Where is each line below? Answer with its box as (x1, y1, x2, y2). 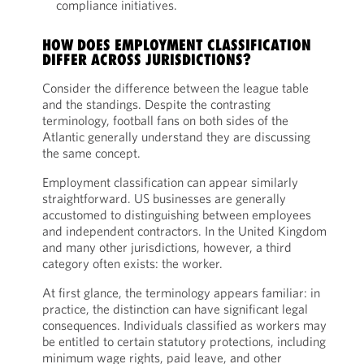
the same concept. (41, 145, 141, 161)
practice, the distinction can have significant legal (41, 301, 308, 317)
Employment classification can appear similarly (41, 174, 298, 190)
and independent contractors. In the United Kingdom (41, 223, 327, 239)
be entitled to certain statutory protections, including (41, 333, 326, 349)
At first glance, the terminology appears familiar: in (41, 284, 320, 301)
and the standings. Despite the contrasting (41, 96, 271, 112)
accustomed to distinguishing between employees (41, 206, 311, 223)
